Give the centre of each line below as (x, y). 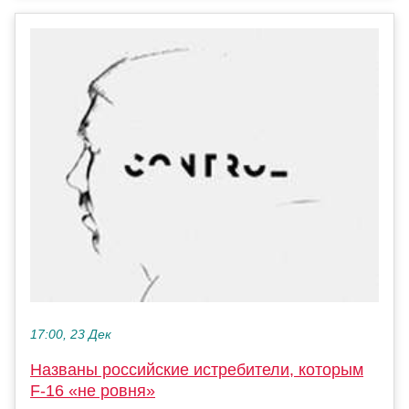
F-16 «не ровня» (93, 390)
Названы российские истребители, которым (197, 369)
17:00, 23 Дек (71, 334)
